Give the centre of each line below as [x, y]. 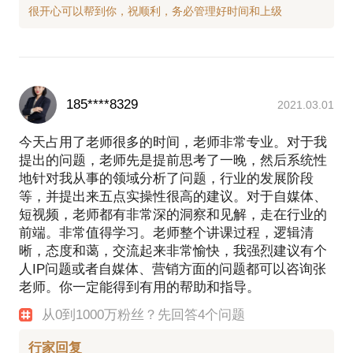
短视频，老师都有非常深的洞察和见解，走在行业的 [173, 214]
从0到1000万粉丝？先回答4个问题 [144, 314]
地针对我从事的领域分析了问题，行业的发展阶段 [166, 178]
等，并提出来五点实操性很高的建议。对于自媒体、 [173, 196]
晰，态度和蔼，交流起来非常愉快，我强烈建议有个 [173, 251]
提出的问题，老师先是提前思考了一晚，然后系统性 [173, 160]
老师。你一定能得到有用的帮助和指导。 [139, 287]
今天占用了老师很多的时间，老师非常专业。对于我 [173, 142]
